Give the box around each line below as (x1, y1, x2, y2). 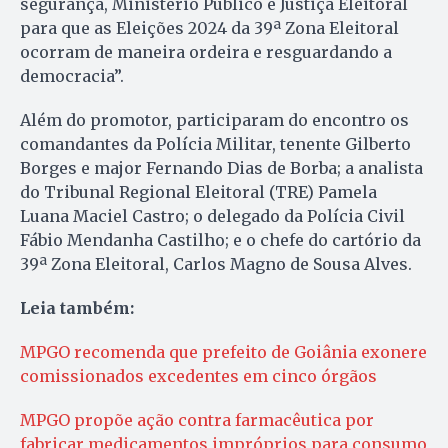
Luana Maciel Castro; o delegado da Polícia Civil (20, 206, 405, 227)
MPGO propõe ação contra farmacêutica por (20, 410, 374, 431)
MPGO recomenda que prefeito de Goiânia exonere (20, 342, 427, 363)
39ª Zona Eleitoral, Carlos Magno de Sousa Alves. (20, 254, 412, 275)
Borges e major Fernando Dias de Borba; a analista (20, 158, 423, 179)
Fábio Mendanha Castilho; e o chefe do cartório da (20, 230, 421, 251)
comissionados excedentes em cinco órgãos (20, 366, 377, 387)
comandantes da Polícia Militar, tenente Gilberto (20, 134, 411, 155)
